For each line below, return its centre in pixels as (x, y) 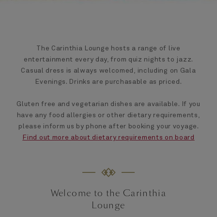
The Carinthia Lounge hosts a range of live (108, 49)
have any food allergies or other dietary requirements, (108, 116)
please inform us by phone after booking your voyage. (108, 127)
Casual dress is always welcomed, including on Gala (108, 71)
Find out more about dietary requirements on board (108, 138)
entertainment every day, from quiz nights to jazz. (108, 60)
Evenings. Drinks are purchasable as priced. (108, 82)
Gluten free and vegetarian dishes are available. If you (108, 104)
